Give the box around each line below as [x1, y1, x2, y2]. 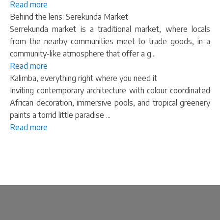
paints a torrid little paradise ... [10, 110, 110, 120]
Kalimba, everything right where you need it [10, 73, 157, 83]
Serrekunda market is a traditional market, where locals [10, 24, 210, 34]
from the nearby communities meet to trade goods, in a [10, 36, 210, 46]
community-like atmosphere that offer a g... [10, 48, 156, 58]
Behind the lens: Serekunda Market [10, 11, 128, 22]
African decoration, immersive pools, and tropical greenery [10, 97, 210, 108]
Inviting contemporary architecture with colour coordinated [10, 85, 210, 95]
